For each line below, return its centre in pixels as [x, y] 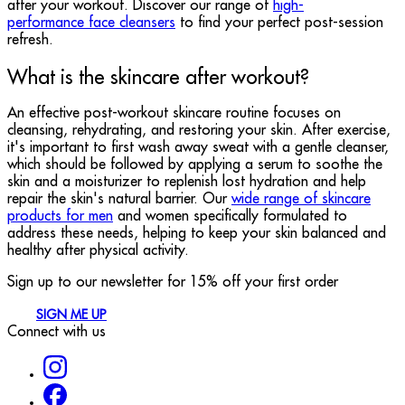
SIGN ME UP [71, 315]
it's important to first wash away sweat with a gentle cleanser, [198, 148]
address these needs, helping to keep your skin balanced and [197, 234]
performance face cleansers [91, 23]
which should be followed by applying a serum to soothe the [195, 165]
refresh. [30, 40]
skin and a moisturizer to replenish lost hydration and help [187, 182]
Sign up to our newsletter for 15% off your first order [173, 283]
